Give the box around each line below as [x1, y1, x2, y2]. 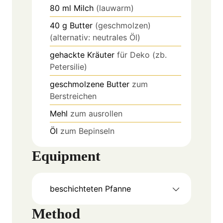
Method [32, 206, 80, 222]
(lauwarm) [96, 3, 134, 13]
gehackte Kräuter [50, 50, 114, 60]
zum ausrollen [70, 109, 122, 119]
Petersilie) [50, 62, 87, 72]
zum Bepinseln [60, 126, 114, 136]
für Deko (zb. [117, 50, 167, 60]
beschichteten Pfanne [50, 184, 131, 194]
